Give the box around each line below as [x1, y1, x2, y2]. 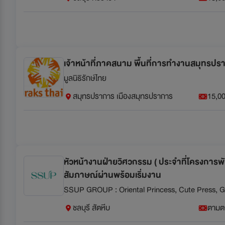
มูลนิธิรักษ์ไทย [64, 71, 106, 85]
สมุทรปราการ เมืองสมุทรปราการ [73, 89, 173, 103]
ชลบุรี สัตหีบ [73, 201, 110, 214]
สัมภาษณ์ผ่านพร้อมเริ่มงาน [64, 167, 161, 182]
